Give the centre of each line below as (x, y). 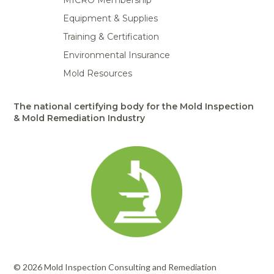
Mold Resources (97, 74)
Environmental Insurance (116, 55)
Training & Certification (111, 37)
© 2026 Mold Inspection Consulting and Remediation (115, 267)
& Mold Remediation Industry (80, 118)
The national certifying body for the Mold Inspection (134, 107)
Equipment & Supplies (110, 19)
